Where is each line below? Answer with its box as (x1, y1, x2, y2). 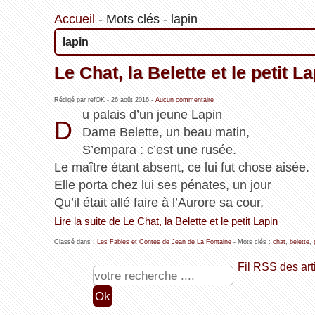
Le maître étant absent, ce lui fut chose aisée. (53, 160, 309, 175)
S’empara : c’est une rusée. (82, 143, 236, 157)
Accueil (53, 12, 95, 27)
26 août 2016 (110, 96, 149, 104)
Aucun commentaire (155, 96, 214, 104)
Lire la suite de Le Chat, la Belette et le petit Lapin (53, 216, 278, 228)
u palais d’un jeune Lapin (82, 108, 222, 122)
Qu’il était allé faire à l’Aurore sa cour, (53, 195, 264, 210)
